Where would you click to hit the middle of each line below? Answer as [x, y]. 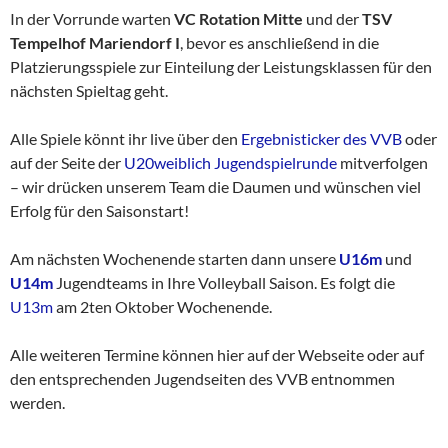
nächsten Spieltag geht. [89, 91]
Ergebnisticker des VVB [321, 139]
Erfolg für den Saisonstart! [99, 211]
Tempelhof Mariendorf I [95, 43]
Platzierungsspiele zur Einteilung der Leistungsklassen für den [221, 67]
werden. [37, 403]
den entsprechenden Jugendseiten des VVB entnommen [202, 379]
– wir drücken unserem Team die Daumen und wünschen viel [215, 187]
